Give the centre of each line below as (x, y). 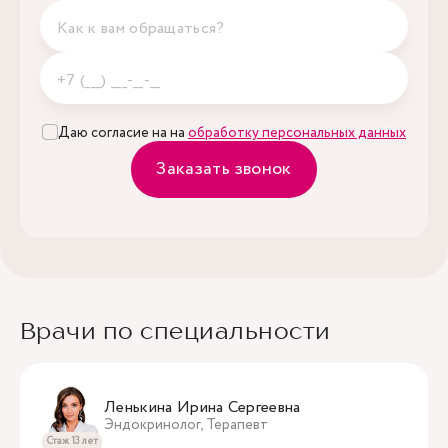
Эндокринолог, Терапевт (186, 425)
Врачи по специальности (175, 330)
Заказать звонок (224, 169)
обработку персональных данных (297, 133)
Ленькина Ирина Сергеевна (202, 407)
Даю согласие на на (123, 133)
